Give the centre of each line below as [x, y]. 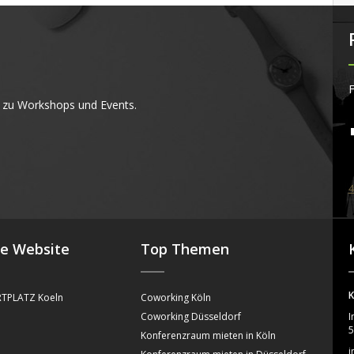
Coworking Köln [176, 298]
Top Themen [185, 249]
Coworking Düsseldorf [191, 317]
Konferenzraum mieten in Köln [209, 336]
